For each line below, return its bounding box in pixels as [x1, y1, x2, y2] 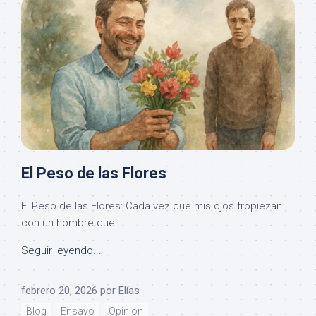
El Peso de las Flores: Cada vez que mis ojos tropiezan [21, 199, 282, 212]
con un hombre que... [21, 216, 123, 229]
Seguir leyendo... [21, 243, 102, 257]
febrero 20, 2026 [21, 284, 97, 297]
